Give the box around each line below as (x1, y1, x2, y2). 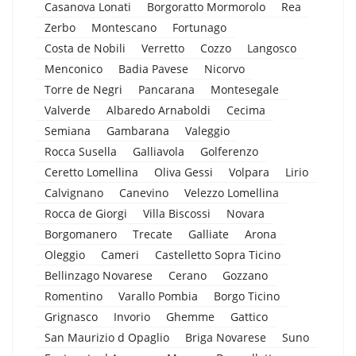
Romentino (44, 288, 103, 304)
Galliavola (133, 143, 184, 159)
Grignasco (44, 308, 98, 324)
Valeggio (185, 122, 230, 138)
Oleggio (44, 246, 85, 262)
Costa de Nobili (44, 40, 126, 56)
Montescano (91, 19, 157, 35)
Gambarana (106, 122, 169, 138)
